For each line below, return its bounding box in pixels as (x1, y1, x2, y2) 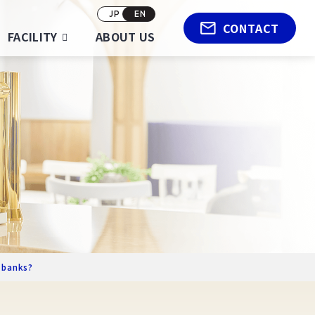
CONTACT (222, 20, 280, 37)
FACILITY (8, 28, 58, 45)
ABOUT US (95, 28, 155, 45)
